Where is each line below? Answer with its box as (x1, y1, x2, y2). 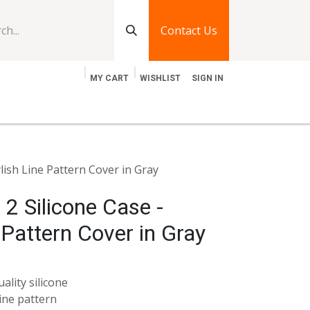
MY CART (90, 73, 129, 83)
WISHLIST (140, 73, 181, 83)
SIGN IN (192, 73, 224, 83)
